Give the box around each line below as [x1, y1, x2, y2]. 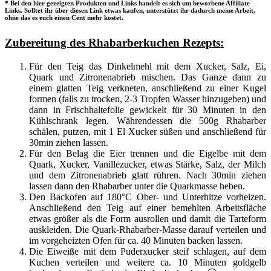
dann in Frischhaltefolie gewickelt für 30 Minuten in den [29, 105, 266, 116]
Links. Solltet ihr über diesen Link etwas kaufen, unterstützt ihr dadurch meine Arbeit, [5, 7, 255, 15]
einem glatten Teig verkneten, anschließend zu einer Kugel [29, 83, 266, 94]
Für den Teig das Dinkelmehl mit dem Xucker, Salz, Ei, [29, 61, 266, 72]
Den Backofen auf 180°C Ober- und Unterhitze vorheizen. [29, 192, 266, 203]
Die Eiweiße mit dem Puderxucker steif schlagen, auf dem [29, 246, 266, 257]
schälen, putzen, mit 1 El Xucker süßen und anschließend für [29, 126, 266, 137]
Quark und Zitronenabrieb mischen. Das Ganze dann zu [29, 72, 266, 83]
